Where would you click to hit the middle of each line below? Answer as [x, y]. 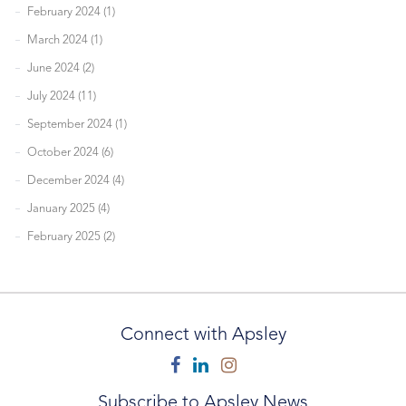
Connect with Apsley [203, 335]
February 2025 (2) [71, 237]
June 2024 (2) [61, 68]
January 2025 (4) [68, 208]
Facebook [219, 366]
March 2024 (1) [65, 40]
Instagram [275, 366]
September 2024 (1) [77, 124]
